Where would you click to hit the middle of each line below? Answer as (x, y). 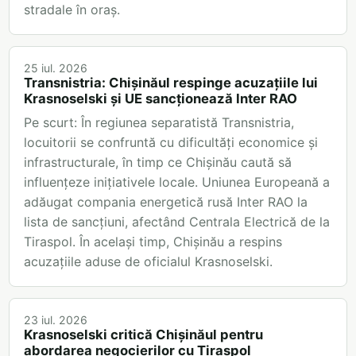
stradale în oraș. (72, 10)
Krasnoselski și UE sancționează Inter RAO (161, 99)
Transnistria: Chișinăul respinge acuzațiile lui (171, 83)
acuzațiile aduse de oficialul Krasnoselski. (148, 262)
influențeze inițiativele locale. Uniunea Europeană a (177, 182)
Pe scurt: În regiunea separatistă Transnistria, (159, 123)
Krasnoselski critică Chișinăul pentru (143, 335)
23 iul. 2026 (56, 320)
